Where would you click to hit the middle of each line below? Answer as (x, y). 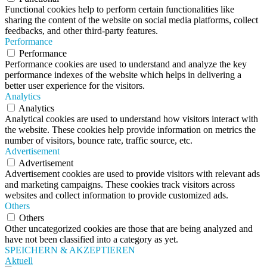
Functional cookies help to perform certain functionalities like (119, 10)
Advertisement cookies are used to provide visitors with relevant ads (132, 174)
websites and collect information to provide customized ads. (117, 195)
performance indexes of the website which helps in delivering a (123, 75)
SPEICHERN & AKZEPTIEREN (70, 250)
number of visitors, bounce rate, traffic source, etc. (99, 141)
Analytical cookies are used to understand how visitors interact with (131, 119)
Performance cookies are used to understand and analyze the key (126, 64)
